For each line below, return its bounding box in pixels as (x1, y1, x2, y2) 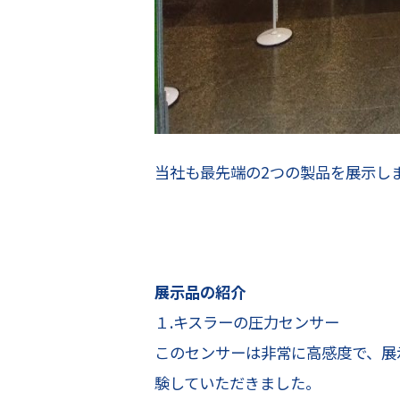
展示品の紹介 (154, 280, 246, 304)
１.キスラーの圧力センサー (154, 311, 339, 334)
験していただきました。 (154, 371, 321, 395)
